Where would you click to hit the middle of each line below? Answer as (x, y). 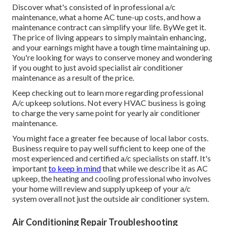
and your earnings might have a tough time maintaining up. (111, 47)
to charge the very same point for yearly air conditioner (106, 113)
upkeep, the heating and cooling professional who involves (111, 179)
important (30, 168)
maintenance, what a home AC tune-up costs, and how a (106, 17)
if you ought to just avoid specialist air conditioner (98, 68)
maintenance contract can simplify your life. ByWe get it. (109, 27)
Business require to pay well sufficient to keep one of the (109, 148)
